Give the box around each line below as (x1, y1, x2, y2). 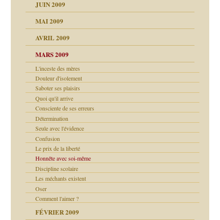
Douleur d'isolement (35, 74, 82, 82)
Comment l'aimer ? (35, 194, 79, 203)
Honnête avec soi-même (35, 154, 91, 163)
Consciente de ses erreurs (35, 104, 95, 112)
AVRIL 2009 (35, 33, 70, 43)
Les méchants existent (35, 174, 86, 183)
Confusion (35, 134, 60, 142)
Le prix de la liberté (35, 144, 81, 153)
